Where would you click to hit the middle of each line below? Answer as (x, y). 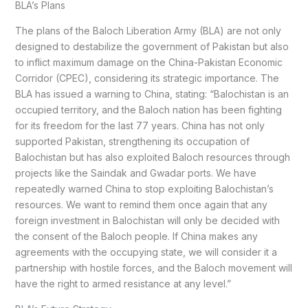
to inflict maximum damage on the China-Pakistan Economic (148, 63)
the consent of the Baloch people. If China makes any (136, 236)
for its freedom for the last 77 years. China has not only (140, 126)
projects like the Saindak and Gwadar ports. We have (135, 173)
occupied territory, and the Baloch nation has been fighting (148, 110)
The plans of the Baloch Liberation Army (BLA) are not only (148, 31)
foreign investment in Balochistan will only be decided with (147, 221)
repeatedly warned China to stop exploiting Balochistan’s (144, 189)
